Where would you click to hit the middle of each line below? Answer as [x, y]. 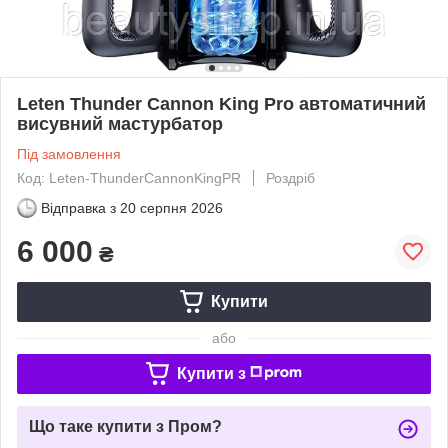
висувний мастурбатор [120, 123]
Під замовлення [69, 153]
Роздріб [290, 177]
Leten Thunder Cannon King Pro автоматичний [221, 103]
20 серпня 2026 [171, 207]
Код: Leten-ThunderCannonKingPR [129, 177]
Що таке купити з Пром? [125, 426]
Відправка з [78, 207]
